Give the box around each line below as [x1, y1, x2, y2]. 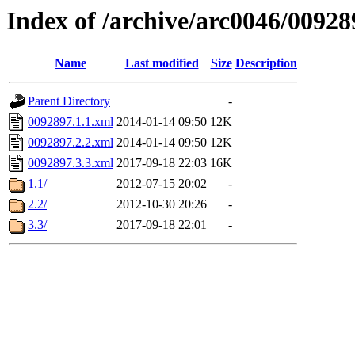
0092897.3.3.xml [28, 156, 113, 170]
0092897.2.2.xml [28, 136, 113, 150]
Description [235, 56, 297, 71]
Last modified [124, 56, 199, 71]
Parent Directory [28, 94, 110, 109]
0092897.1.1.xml [28, 115, 113, 129]
